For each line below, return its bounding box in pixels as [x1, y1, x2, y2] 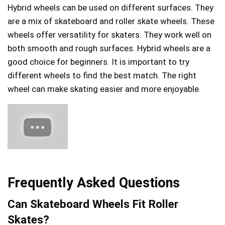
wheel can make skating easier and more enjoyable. [8, 83, 201, 94]
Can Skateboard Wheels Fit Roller [8, 197, 178, 210]
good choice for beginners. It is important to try [8, 56, 189, 67]
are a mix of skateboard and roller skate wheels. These [8, 16, 214, 26]
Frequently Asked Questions [8, 174, 180, 191]
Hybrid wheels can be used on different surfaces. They [8, 2, 213, 13]
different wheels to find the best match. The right [8, 70, 196, 80]
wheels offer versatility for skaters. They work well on [8, 29, 211, 40]
